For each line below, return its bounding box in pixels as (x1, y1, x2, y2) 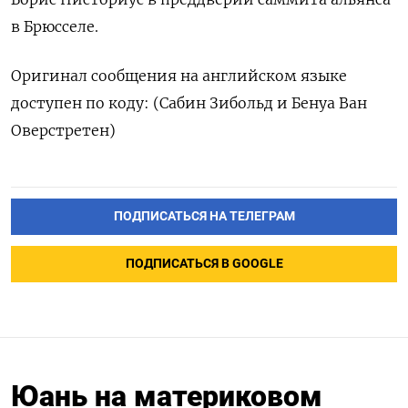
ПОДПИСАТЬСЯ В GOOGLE (125, 255, 283, 271)
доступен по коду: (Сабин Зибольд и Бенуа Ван (11, 93, 367, 112)
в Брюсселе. (11, 16, 98, 36)
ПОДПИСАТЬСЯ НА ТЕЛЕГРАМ (113, 208, 295, 224)
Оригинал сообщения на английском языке (11, 66, 347, 85)
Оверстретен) (11, 120, 116, 139)
